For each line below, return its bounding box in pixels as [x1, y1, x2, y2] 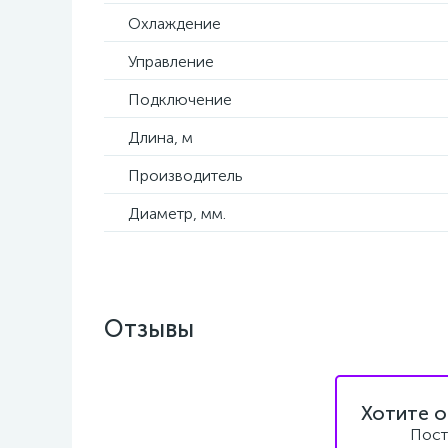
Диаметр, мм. [128, 204, 226, 223]
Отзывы [104, 314, 194, 343]
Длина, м [128, 128, 193, 147]
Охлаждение [128, 14, 221, 33]
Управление [128, 52, 214, 71]
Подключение [128, 90, 232, 109]
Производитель [128, 166, 247, 185]
